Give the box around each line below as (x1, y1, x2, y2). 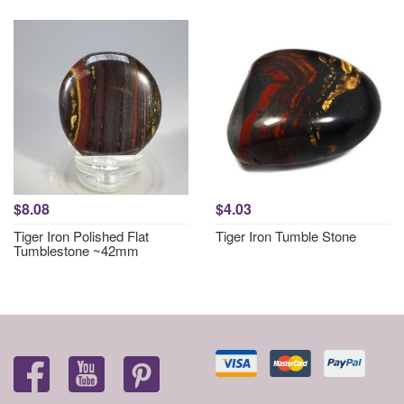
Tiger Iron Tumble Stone (216, 226, 356, 245)
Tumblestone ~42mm (14, 241, 139, 260)
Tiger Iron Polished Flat (14, 226, 149, 245)
